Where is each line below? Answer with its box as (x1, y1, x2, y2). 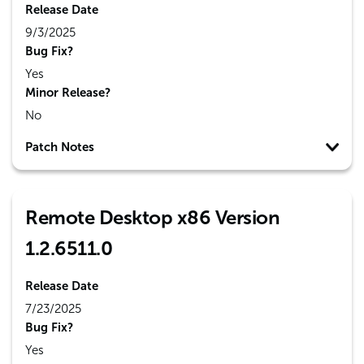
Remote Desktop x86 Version (25, 206, 279, 229)
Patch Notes (25, 140, 94, 154)
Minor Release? (25, 85, 110, 100)
